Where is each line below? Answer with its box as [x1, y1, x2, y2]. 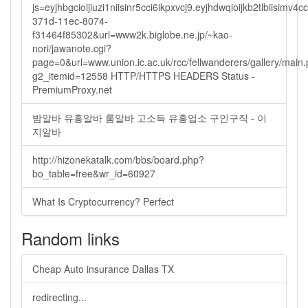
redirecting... [32, 290, 87, 304]
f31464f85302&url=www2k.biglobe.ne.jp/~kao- [32, 27, 232, 41]
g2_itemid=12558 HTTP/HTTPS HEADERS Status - [32, 69, 255, 82]
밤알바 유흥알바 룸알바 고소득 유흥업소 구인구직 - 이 [32, 111, 267, 124]
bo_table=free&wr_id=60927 [32, 166, 155, 180]
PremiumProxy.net [32, 82, 112, 96]
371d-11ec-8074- [32, 14, 108, 27]
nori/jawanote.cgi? [32, 41, 111, 55]
